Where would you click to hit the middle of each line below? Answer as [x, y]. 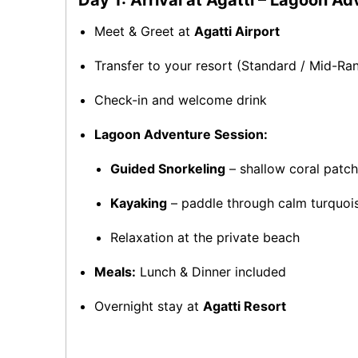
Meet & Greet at [144, 31]
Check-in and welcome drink [181, 100]
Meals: [115, 272]
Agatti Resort [245, 306]
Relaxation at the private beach [205, 237]
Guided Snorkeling [168, 169]
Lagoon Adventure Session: [181, 134]
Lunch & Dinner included [211, 272]
